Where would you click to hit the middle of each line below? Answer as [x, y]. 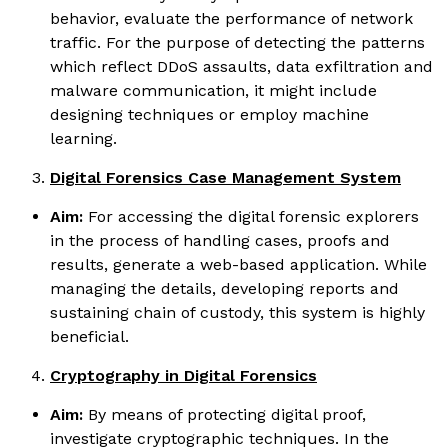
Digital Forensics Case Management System [225, 177]
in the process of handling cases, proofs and [220, 240]
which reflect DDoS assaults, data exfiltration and [241, 66]
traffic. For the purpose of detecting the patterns [237, 42]
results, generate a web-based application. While [238, 264]
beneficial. [89, 336]
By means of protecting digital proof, [224, 414]
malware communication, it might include [213, 90]
